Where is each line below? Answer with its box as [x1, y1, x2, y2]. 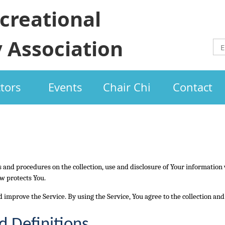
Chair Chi [103, 80, 151, 94]
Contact [173, 80, 212, 94]
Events [48, 80, 82, 94]
